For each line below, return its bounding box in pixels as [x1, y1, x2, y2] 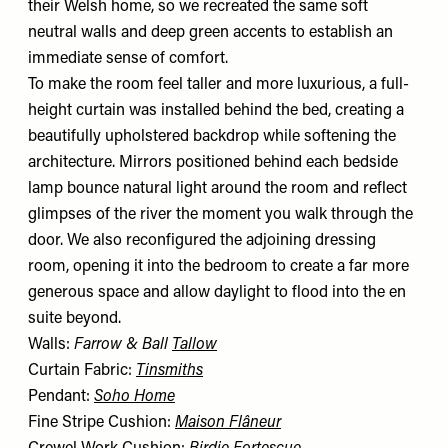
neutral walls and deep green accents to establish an [28, 24, 393, 41]
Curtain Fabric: [28, 362, 136, 379]
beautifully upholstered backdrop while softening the [28, 128, 396, 145]
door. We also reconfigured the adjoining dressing [28, 232, 376, 249]
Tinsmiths [136, 362, 203, 379]
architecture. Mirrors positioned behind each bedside [28, 154, 398, 171]
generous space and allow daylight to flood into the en [28, 284, 406, 301]
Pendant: [28, 388, 94, 405]
